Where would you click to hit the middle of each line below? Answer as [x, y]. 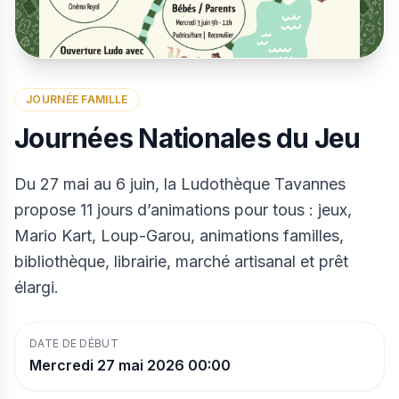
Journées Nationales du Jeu [187, 138]
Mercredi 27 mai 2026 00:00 [130, 365]
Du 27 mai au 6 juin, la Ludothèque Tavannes [180, 184]
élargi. [37, 287]
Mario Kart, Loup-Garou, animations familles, [179, 236]
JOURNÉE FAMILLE [77, 99]
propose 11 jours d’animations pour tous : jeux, [183, 210]
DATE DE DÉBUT [74, 343]
